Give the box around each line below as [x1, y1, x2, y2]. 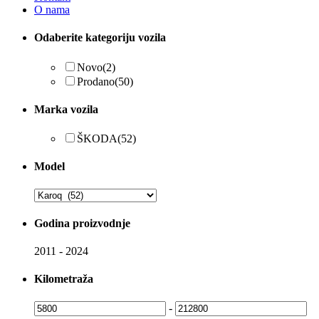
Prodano [77, 75, 115, 88]
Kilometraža [34, 273, 93, 286]
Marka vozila [34, 103, 98, 115]
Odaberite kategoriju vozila [34, 31, 166, 44]
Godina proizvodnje [34, 216, 130, 229]
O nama [34, 4, 70, 16]
